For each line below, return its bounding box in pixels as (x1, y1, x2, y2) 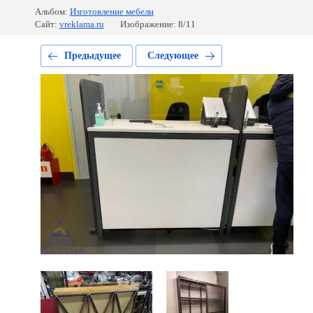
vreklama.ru (59, 19, 104, 29)
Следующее (147, 50, 198, 61)
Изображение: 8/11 (119, 19, 196, 29)
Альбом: (34, 6, 68, 17)
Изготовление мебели (69, 6, 154, 17)
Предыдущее (64, 50, 121, 61)
